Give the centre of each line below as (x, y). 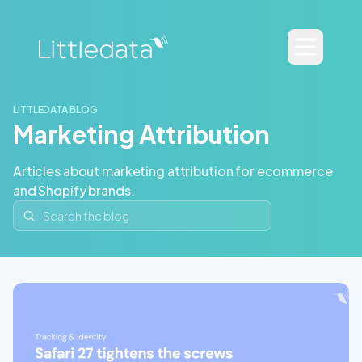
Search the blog (60, 210)
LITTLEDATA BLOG (55, 109)
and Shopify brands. (74, 190)
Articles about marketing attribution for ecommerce (173, 171)
